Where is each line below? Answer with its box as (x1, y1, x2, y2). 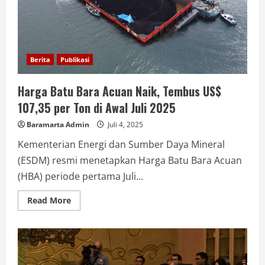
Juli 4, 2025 (106, 119, 143, 130)
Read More (27, 195, 71, 206)
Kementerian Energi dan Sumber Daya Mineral (18, 138, 225, 151)
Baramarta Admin (27, 119, 89, 130)
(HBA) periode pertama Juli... (18, 170, 143, 183)
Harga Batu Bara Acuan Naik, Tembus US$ (18, 82, 221, 100)
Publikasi (60, 55, 89, 64)
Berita (30, 55, 50, 64)
